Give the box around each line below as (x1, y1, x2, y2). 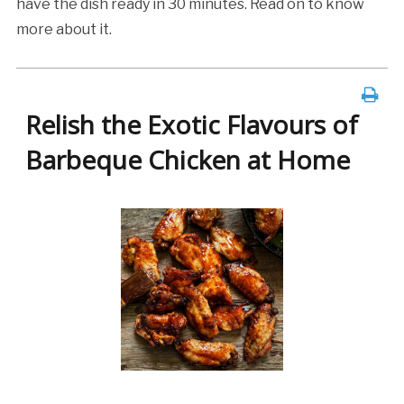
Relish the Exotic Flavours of (24, 107, 358, 142)
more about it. (15, 21, 112, 39)
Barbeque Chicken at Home (24, 142, 350, 178)
